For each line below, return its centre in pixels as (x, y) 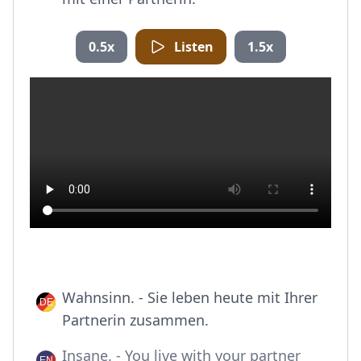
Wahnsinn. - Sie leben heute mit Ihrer (190, 297)
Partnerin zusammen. (135, 320)
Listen (193, 47)
